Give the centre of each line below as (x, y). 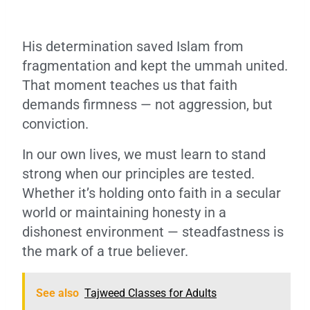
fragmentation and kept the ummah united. (155, 66)
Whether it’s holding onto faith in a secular (152, 193)
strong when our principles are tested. (138, 174)
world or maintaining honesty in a (124, 212)
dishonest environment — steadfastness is (153, 232)
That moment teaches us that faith (130, 85)
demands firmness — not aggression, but (147, 104)
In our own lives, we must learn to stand (144, 154)
